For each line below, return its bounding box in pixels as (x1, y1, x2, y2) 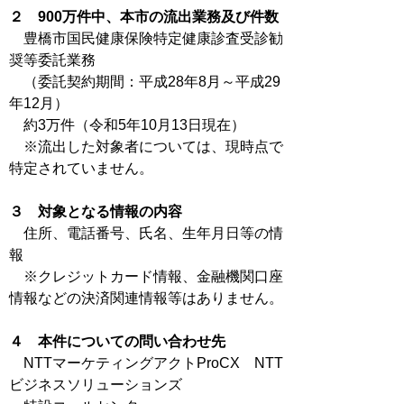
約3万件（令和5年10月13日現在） (9, 117, 245, 133)
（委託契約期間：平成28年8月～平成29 (9, 74, 280, 89)
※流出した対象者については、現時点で (9, 139, 283, 154)
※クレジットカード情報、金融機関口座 (9, 269, 283, 284)
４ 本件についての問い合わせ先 (9, 334, 225, 349)
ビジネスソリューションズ (9, 377, 182, 392)
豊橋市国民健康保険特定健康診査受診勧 (9, 31, 283, 46)
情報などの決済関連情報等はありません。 (9, 290, 283, 306)
